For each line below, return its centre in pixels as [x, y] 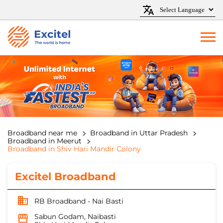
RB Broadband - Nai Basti [79, 201]
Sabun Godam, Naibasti [75, 217]
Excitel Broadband [65, 177]
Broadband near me [42, 133]
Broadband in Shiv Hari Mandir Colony [74, 149]
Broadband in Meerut [45, 141]
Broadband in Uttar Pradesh [139, 133]
